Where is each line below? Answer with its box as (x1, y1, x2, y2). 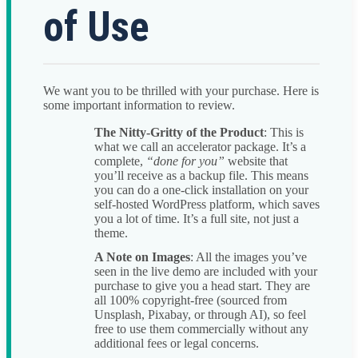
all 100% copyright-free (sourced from (94, 293, 287, 308)
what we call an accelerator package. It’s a (94, 140, 306, 154)
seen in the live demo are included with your (94, 265, 317, 279)
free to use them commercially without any (94, 322, 308, 336)
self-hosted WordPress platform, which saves (94, 197, 320, 212)
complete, (94, 154, 146, 169)
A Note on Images (94, 250, 190, 265)
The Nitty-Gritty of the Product (94, 125, 264, 140)
